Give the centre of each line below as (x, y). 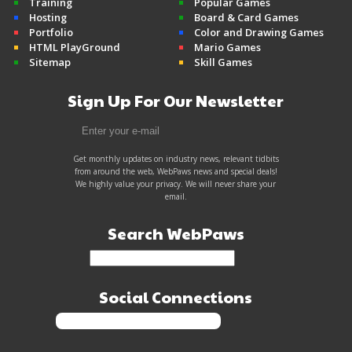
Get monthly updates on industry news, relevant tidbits (176, 159)
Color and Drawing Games (258, 33)
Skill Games (223, 62)
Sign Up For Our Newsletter (176, 101)
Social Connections (176, 297)
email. (176, 197)
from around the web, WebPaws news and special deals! (176, 172)
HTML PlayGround (74, 48)
